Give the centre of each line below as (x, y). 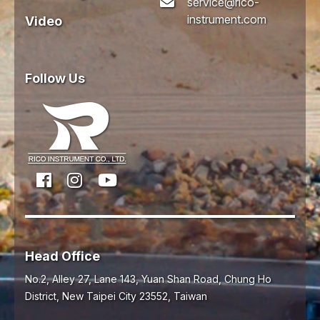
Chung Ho (248, 279)
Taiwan (190, 296)
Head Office (62, 256)
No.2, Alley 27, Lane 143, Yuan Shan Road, (123, 279)
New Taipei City (99, 296)
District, (42, 296)
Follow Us (55, 79)
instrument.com (227, 20)
